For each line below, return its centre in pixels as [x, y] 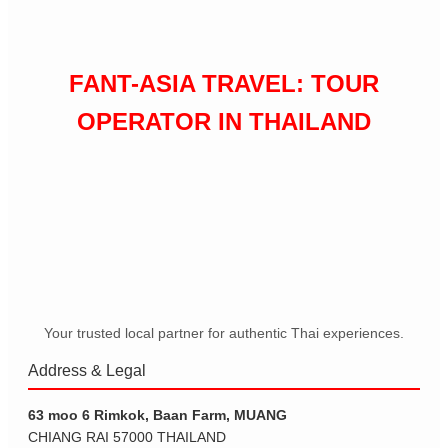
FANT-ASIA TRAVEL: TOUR [224, 83]
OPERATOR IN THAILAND [224, 121]
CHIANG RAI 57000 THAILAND [127, 436]
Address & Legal [87, 370]
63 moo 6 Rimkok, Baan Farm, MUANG [157, 414]
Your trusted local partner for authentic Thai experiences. [224, 332]
